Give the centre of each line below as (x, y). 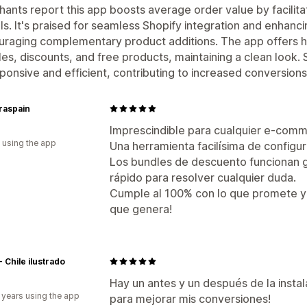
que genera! (141, 209)
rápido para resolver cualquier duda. (203, 177)
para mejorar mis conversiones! (190, 298)
